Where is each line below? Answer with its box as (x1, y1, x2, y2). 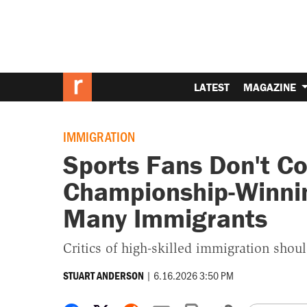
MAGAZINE (243, 79, 299, 94)
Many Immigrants (62, 201, 267, 235)
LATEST (194, 79, 230, 94)
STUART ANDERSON (62, 268, 144, 282)
